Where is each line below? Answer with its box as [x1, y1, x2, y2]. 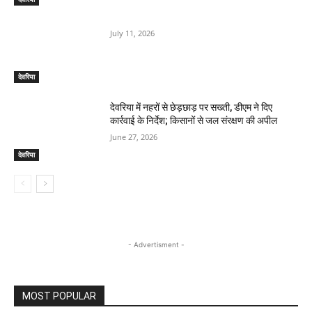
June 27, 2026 [110, 132, 158, 143]
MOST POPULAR [22, 290, 96, 302]
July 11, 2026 [110, 27, 155, 38]
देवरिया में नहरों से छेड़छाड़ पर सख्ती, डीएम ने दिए [110, 102, 273, 114]
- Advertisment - [127, 240, 185, 249]
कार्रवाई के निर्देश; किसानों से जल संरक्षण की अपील [110, 115, 278, 127]
